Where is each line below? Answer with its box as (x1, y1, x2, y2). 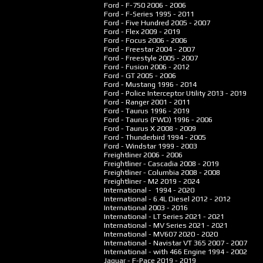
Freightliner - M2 (97, 177, 160, 186)
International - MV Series (97, 221, 188, 230)
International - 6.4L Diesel (97, 194, 191, 203)
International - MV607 (97, 230, 178, 238)
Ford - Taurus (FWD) (97, 115, 173, 124)
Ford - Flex (97, 27, 141, 36)
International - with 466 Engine (97, 247, 208, 256)
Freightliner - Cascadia (97, 159, 180, 168)
